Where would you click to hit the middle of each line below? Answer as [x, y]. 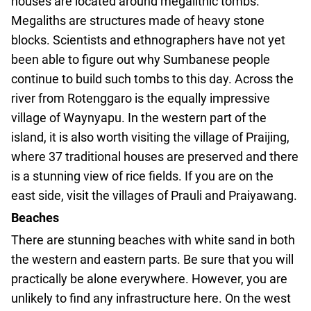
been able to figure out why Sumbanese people [141, 59]
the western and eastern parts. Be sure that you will [152, 259]
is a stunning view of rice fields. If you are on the [142, 176]
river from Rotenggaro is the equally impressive [141, 98]
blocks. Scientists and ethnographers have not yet [148, 40]
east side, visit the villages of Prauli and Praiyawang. [154, 195]
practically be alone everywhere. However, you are [149, 279]
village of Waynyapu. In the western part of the [139, 118]
